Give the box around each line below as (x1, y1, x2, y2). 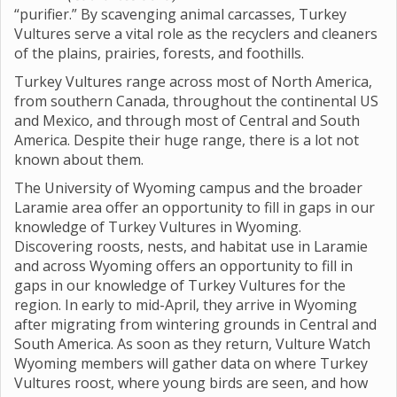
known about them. (14, 150, 144, 169)
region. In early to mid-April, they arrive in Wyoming (14, 295, 357, 315)
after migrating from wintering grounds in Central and (14, 315, 377, 334)
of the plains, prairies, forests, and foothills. (14, 43, 304, 63)
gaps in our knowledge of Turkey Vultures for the (14, 276, 346, 295)
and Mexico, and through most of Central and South (14, 111, 360, 130)
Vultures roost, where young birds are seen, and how (14, 373, 368, 393)
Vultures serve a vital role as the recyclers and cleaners (14, 24, 378, 43)
